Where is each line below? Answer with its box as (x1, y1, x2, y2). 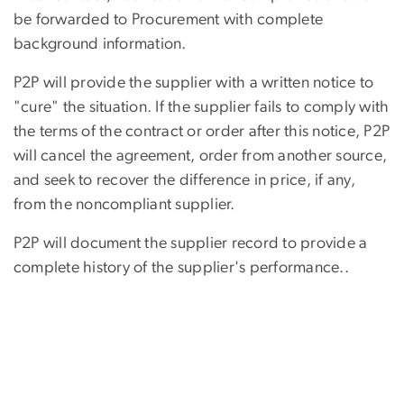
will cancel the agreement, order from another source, (14, 147, 388, 164)
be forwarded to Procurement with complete (14, 11, 324, 28)
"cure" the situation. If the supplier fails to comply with (14, 98, 390, 115)
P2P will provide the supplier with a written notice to (14, 74, 374, 91)
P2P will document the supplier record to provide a (14, 234, 368, 252)
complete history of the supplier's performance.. (14, 259, 349, 276)
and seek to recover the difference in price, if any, (14, 171, 355, 188)
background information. (14, 35, 190, 52)
